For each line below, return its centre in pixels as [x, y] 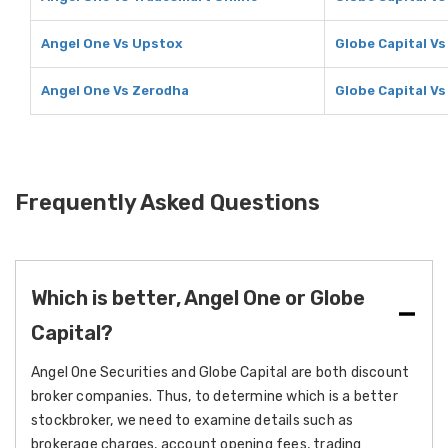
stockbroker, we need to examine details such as [192, 420]
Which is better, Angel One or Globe [198, 298]
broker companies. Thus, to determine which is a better [214, 396]
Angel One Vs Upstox [111, 43]
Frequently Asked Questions [167, 202]
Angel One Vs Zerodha [115, 90]
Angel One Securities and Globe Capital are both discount [220, 372]
